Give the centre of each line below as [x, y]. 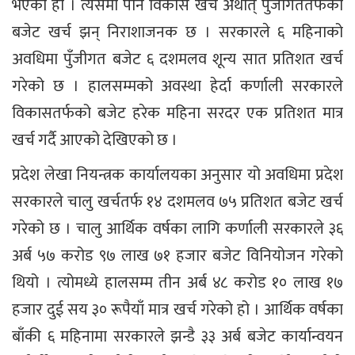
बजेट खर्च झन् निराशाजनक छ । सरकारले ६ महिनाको [177, 33]
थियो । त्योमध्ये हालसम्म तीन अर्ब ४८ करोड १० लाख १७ [177, 283]
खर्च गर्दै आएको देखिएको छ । [95, 141]
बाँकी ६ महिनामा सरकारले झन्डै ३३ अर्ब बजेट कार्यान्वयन [177, 337]
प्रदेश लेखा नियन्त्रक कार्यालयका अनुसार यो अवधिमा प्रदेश [177, 176]
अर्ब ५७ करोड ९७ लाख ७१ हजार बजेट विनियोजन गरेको [177, 256]
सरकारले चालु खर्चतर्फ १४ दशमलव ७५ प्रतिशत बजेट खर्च [177, 202]
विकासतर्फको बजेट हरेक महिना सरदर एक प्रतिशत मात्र [177, 114]
